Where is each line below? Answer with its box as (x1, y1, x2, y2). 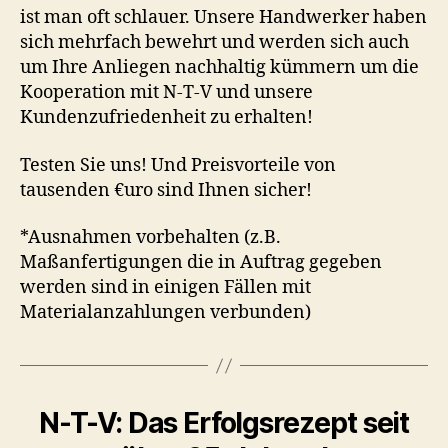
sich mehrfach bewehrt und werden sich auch (20, 31, 409, 55)
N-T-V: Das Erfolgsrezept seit (38, 406, 410, 441)
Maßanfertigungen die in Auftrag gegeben (20, 251, 382, 275)
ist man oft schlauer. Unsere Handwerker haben (20, 6, 427, 30)
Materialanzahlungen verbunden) (20, 301, 311, 325)
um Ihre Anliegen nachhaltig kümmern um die (20, 56, 419, 80)
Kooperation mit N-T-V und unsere (20, 81, 313, 105)
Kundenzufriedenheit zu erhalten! (20, 106, 313, 130)
